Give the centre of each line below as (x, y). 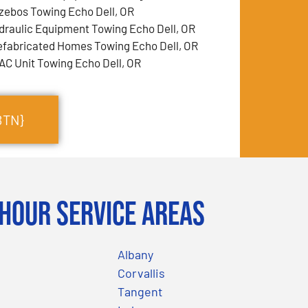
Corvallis (141, 273)
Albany (135, 254)
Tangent (140, 291)
